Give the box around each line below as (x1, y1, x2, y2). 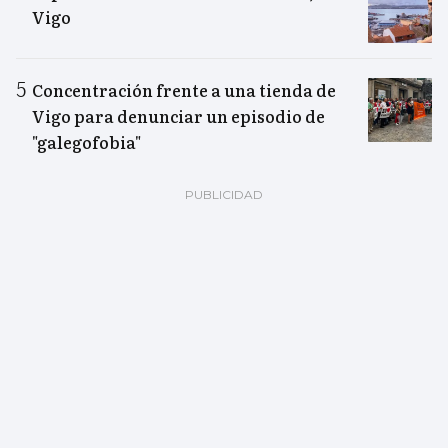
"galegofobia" (32, 129, 141, 154)
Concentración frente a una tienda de (32, 77, 336, 102)
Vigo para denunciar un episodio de (32, 103, 325, 128)
